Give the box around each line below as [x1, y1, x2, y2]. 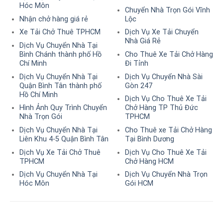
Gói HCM [124, 179, 153, 188]
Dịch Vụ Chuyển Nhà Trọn [124, 170, 208, 179]
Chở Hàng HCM [124, 157, 174, 166]
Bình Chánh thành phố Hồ [19, 50, 102, 59]
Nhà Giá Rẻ [124, 37, 161, 46]
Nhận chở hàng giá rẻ [19, 14, 88, 23]
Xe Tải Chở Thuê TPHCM [19, 28, 101, 37]
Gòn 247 [124, 81, 152, 90]
